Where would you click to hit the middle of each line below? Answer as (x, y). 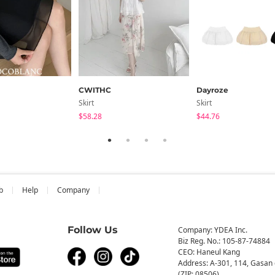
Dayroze (212, 90)
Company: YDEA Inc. (212, 230)
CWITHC (95, 90)
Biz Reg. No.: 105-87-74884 (224, 241)
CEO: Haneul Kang (209, 252)
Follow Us (93, 230)
